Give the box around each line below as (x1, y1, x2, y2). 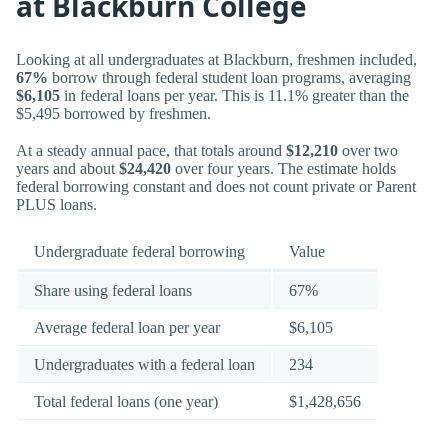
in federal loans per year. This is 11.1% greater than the (60, 86, 409, 104)
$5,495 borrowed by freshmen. (16, 104, 211, 122)
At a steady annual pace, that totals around (16, 141, 286, 159)
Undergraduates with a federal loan (34, 356, 255, 374)
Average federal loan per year (34, 319, 220, 337)
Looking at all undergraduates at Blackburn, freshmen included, (16, 50, 417, 68)
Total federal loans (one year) (34, 393, 218, 411)
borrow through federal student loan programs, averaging (48, 68, 411, 86)
